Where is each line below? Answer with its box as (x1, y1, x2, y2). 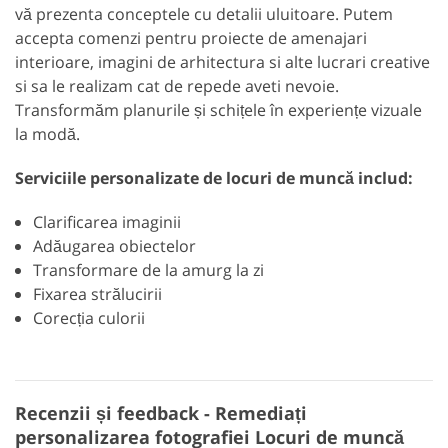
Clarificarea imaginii (33, 211, 181, 234)
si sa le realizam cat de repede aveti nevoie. (15, 75, 339, 98)
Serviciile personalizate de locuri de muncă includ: (15, 167, 413, 190)
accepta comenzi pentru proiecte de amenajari (15, 27, 367, 50)
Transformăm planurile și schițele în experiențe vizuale (15, 99, 422, 122)
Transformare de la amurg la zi (33, 259, 264, 282)
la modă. (15, 123, 80, 146)
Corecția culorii (33, 307, 145, 330)
